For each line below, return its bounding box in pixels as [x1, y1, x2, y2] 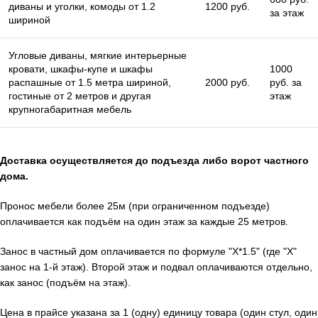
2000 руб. [205, 76, 250, 88]
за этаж [270, 6, 304, 18]
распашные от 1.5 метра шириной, [9, 76, 171, 88]
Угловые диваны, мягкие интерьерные [9, 49, 187, 61]
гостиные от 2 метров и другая [9, 89, 151, 102]
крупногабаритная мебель [9, 103, 131, 115]
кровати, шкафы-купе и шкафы [9, 62, 153, 75]
